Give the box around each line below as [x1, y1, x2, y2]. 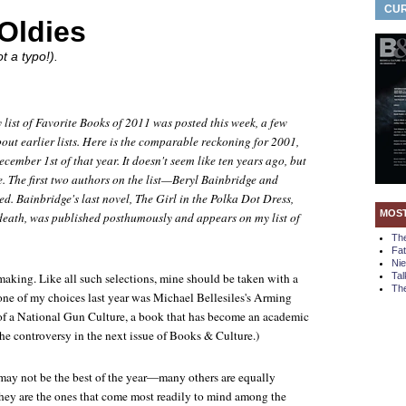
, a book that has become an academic [125, 308, 309, 324]
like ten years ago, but [195, 152, 306, 169]
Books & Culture [169, 327, 253, 343]
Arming [254, 289, 292, 305]
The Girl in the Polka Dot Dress [135, 190, 291, 207]
